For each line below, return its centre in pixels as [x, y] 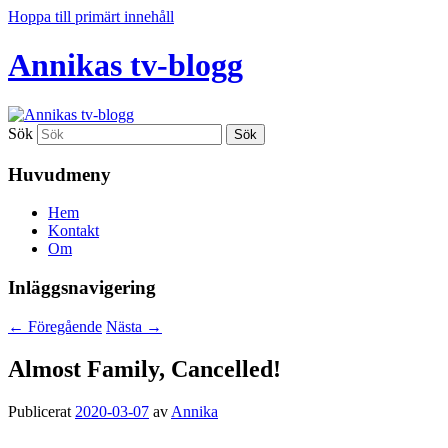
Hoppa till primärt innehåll [91, 16]
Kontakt [73, 231]
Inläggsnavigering [82, 288]
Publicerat [41, 411]
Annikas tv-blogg [125, 65]
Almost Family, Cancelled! [144, 368]
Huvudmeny [59, 174]
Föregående [63, 326]
